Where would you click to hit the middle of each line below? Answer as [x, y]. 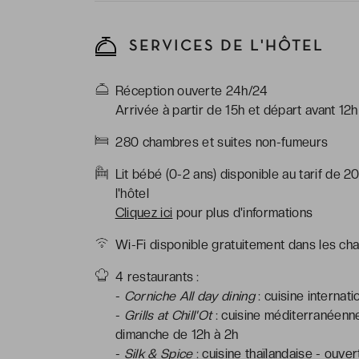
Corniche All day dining [190, 296]
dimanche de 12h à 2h [177, 334]
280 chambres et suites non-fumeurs [222, 142]
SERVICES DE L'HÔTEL [224, 46]
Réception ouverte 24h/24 [192, 91]
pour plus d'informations [243, 212]
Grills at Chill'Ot [168, 315]
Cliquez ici [144, 212]
